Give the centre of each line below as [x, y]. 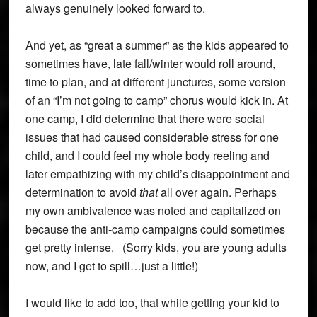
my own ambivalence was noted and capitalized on [153, 211]
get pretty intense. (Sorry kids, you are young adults [156, 248]
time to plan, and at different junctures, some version [155, 82]
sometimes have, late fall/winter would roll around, [150, 64]
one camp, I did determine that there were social [145, 119]
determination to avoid [82, 192]
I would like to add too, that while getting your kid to [152, 303]
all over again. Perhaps [217, 192]
